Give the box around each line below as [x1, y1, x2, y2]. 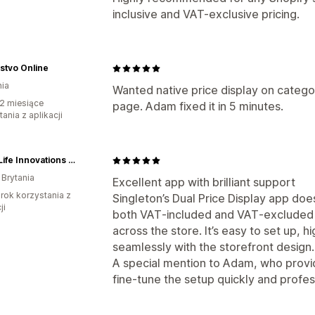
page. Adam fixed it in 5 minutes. [112, 99, 283, 113]
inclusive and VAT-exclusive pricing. [112, 7, 300, 21]
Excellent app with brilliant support [112, 175, 295, 189]
